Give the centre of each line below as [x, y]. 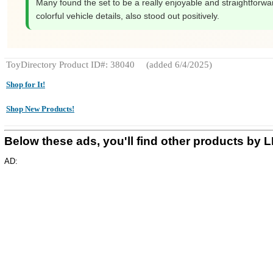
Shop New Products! [40, 109]
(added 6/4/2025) [178, 65]
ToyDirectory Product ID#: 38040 [70, 65]
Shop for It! [26, 84]
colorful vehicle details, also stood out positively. [128, 16]
